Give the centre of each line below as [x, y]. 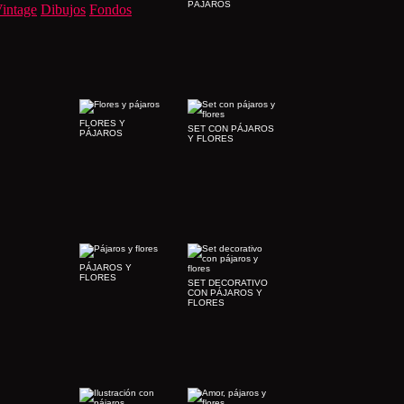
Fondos [110, 9]
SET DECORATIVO [228, 283]
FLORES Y [102, 123]
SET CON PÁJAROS [231, 129]
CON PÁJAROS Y [225, 293]
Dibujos [63, 9]
